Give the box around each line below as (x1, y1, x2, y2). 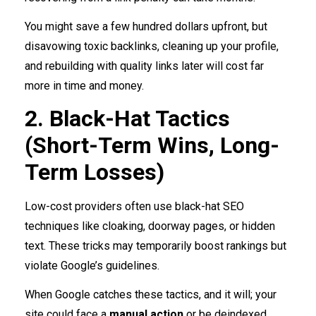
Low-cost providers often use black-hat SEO (25, 200, 244, 214)
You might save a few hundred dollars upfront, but (25, 20, 267, 34)
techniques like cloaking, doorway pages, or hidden (25, 219, 275, 233)
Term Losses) (25, 159, 170, 186)
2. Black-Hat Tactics (25, 105, 230, 133)
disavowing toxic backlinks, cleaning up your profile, (25, 39, 279, 54)
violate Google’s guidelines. (25, 259, 159, 273)
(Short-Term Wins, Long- (25, 132, 279, 159)
